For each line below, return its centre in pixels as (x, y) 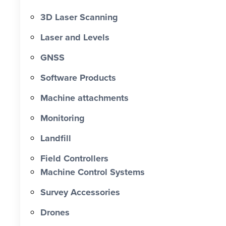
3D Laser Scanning (79, 17)
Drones (55, 212)
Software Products (78, 77)
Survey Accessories (80, 192)
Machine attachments (84, 98)
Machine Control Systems (93, 172)
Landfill (56, 138)
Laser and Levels (75, 37)
